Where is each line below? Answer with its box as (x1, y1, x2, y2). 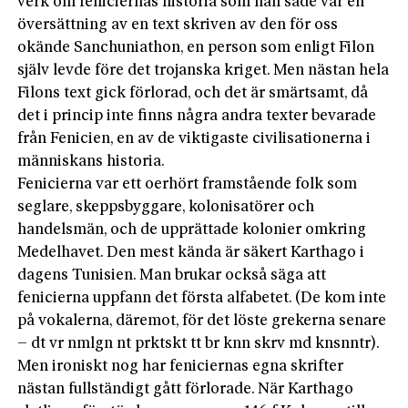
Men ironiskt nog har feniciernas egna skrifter (17, 358, 344, 374)
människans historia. (17, 153, 166, 169)
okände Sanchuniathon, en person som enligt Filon (17, 39, 375, 56)
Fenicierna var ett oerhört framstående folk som (17, 176, 358, 192)
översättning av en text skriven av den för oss (17, 16, 339, 33)
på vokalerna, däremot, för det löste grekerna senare (17, 312, 387, 329)
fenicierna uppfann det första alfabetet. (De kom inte (17, 290, 387, 306)
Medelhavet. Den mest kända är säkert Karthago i (17, 244, 365, 260)
